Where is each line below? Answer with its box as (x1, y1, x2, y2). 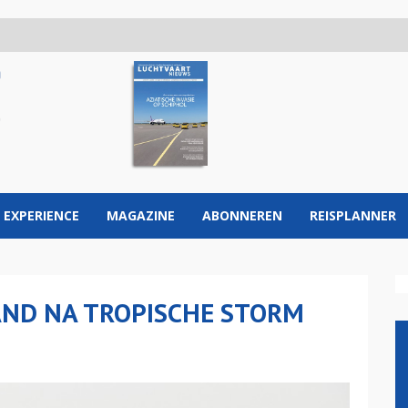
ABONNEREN (202, 207, 282, 224)
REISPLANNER (310, 207, 396, 224)
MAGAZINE (107, 207, 175, 224)
